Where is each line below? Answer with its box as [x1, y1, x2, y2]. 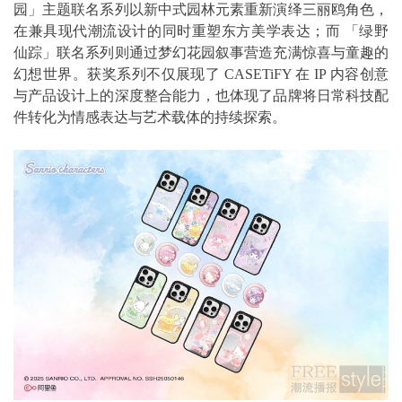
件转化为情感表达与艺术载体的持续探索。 [13, 109, 286, 126]
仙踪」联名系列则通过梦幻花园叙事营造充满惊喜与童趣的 [13, 45, 389, 61]
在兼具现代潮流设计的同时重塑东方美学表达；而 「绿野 [13, 23, 389, 39]
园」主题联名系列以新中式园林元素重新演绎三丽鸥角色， [13, 2, 389, 18]
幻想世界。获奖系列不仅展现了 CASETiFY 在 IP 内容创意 [13, 66, 389, 83]
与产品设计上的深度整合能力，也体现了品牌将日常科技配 [13, 88, 389, 104]
